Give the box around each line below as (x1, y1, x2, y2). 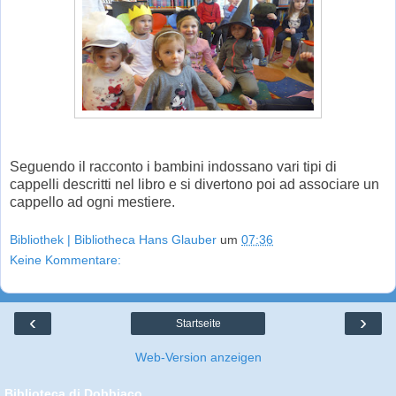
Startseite (175, 317, 221, 331)
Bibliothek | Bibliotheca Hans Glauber (10, 232, 217, 247)
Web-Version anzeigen (134, 350, 262, 365)
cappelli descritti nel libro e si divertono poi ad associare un (10, 176, 379, 192)
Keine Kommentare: (10, 253, 121, 268)
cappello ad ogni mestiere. (10, 194, 175, 209)
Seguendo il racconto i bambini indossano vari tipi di (10, 158, 337, 174)
